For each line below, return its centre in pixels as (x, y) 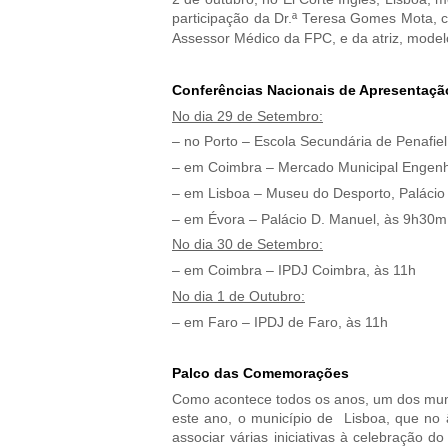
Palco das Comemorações (260, 374)
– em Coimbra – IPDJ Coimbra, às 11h (294, 271)
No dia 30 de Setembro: (247, 245)
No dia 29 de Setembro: (247, 116)
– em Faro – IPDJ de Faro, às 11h (280, 322)
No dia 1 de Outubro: (238, 296)
